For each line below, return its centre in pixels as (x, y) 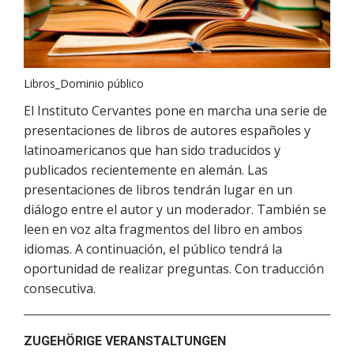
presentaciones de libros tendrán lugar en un (158, 190)
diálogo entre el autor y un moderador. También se (175, 210)
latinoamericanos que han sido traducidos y (152, 151)
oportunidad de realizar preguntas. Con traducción (174, 269)
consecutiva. (60, 289)
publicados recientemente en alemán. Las (146, 170)
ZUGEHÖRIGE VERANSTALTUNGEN (125, 341)
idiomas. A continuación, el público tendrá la (153, 249)
